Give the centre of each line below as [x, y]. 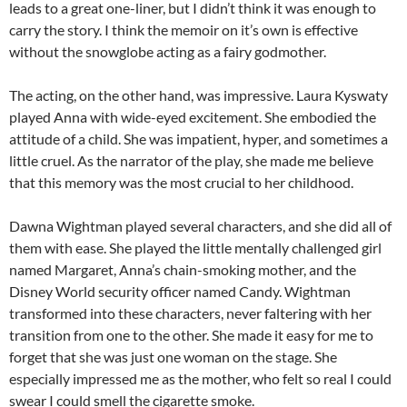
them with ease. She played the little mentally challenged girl [195, 247]
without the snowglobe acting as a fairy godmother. [168, 51]
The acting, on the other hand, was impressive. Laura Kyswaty [199, 94]
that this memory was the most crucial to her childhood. [181, 182]
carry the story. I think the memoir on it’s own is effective [184, 29]
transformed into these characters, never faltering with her [190, 313]
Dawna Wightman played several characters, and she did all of [200, 225]
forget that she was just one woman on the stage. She [173, 356]
